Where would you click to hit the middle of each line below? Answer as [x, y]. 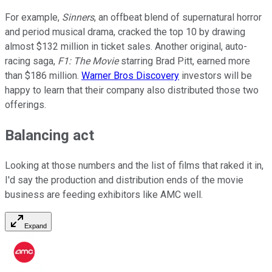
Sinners [78, 18]
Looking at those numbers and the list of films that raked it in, [134, 166]
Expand [36, 226]
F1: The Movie [88, 61]
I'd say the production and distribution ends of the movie [124, 180]
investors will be [216, 76]
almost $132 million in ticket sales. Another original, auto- [126, 47]
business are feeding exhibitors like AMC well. [104, 195]
